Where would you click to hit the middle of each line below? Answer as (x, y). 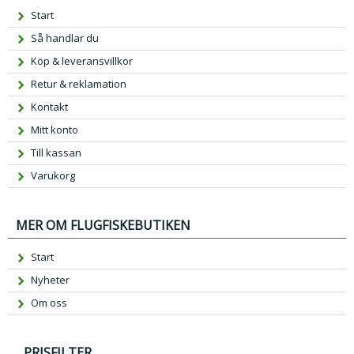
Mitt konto (55, 129)
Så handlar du (65, 38)
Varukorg (53, 175)
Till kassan (56, 152)
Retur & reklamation (79, 83)
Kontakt (50, 106)
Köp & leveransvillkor (82, 60)
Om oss (49, 302)
